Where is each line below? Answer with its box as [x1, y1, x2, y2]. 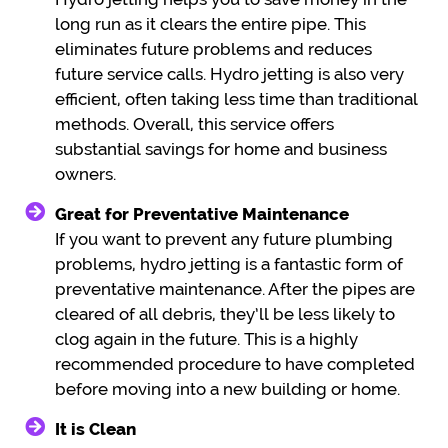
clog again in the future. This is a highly [55, 328, 358, 349]
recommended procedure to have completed [55, 353, 415, 374]
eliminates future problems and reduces [55, 38, 372, 59]
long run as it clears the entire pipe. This [55, 13, 366, 34]
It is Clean [55, 418, 136, 439]
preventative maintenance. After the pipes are [55, 278, 415, 299]
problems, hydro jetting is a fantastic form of [55, 253, 403, 274]
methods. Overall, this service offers [55, 113, 334, 134]
